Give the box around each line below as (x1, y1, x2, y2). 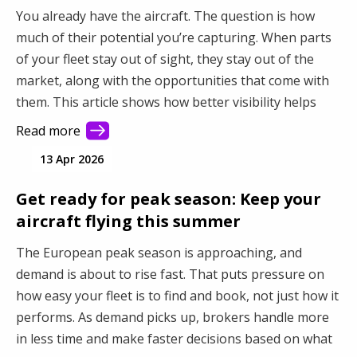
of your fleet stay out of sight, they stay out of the (16, 50, 314, 68)
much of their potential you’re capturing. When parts (16, 29, 331, 46)
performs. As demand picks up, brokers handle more (16, 308, 329, 326)
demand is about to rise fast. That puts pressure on (16, 265, 324, 283)
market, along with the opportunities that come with (16, 72, 329, 89)
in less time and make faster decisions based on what (16, 330, 332, 347)
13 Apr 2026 (40, 151, 104, 167)
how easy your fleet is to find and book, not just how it (16, 287, 339, 304)
